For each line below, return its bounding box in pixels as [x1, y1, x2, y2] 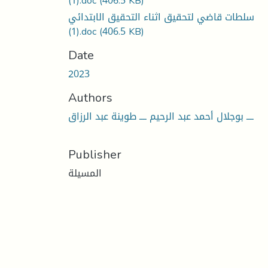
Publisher [68, 142, 121, 166]
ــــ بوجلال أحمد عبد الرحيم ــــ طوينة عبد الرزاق [68, 106, 254, 126]
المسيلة [68, 163, 102, 182]
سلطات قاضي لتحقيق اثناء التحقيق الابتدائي [68, 7, 254, 26]
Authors [68, 86, 112, 109]
